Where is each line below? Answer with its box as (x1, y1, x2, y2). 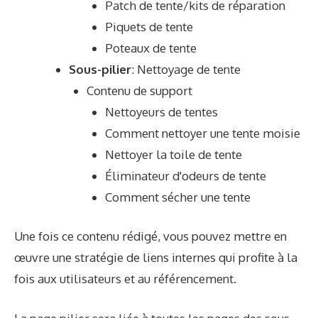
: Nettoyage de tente (131, 61, 241, 77)
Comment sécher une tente (104, 189, 251, 204)
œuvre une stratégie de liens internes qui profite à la (14, 250, 297, 265)
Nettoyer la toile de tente (104, 146, 242, 162)
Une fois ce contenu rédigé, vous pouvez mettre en (14, 229, 287, 244)
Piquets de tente (104, 18, 193, 34)
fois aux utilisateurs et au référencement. (14, 271, 236, 287)
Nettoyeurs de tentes (104, 104, 218, 119)
